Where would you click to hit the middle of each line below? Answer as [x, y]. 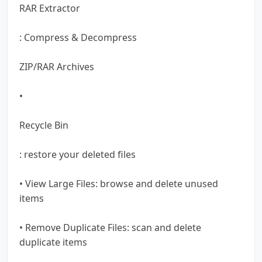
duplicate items [53, 242]
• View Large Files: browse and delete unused [119, 183]
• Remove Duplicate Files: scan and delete [110, 227]
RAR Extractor [50, 8]
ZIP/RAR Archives [57, 66]
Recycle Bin [44, 125]
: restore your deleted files [77, 154]
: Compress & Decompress [78, 37]
